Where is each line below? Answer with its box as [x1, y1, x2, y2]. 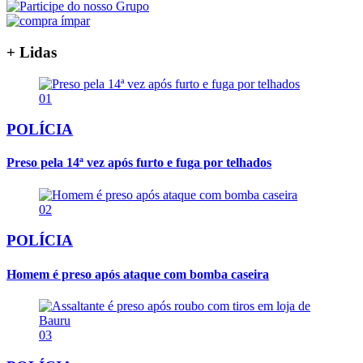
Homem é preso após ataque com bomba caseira [6, 267, 269, 281]
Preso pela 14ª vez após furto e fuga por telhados [6, 156, 271, 170]
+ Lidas [6, 43, 57, 61]
